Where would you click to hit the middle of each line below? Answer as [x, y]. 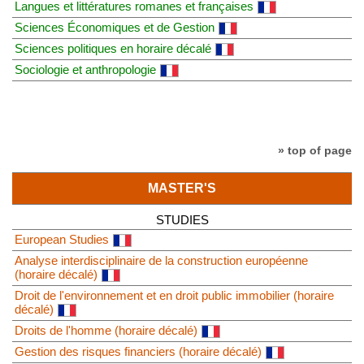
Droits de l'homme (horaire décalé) [106, 330]
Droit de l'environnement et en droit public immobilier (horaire [174, 295]
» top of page [315, 150]
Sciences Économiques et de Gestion [115, 27]
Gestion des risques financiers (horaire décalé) [138, 351]
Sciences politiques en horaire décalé [113, 48]
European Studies [62, 239]
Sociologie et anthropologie [85, 69]
